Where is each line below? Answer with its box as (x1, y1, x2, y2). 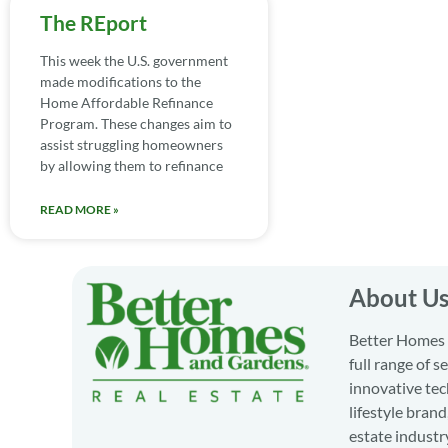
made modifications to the (40, 72, 201, 90)
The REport (40, 9, 147, 35)
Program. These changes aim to (40, 114, 232, 132)
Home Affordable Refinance (40, 93, 213, 111)
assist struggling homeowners (40, 135, 223, 153)
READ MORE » (40, 201, 119, 217)
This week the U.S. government (40, 51, 228, 69)
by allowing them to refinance (40, 156, 223, 174)
